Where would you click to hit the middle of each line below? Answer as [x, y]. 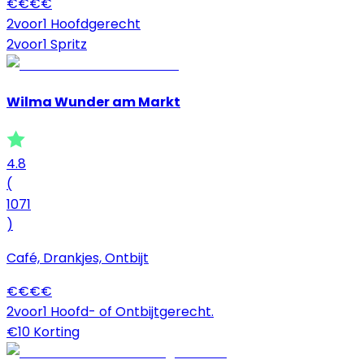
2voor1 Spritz [47, 45]
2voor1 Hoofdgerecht [74, 24]
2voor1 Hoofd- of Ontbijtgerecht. [110, 311]
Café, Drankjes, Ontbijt [78, 258]
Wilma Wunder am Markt [93, 102]
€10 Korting [43, 331]
